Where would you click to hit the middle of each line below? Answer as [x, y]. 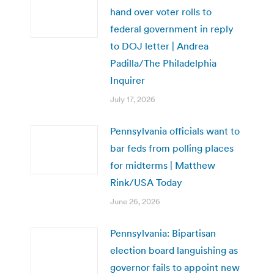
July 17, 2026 [133, 99]
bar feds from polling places [172, 148]
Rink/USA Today [146, 182]
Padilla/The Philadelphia [163, 63]
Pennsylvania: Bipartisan [163, 233]
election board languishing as [174, 250]
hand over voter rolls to [161, 11]
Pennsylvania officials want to [175, 131]
